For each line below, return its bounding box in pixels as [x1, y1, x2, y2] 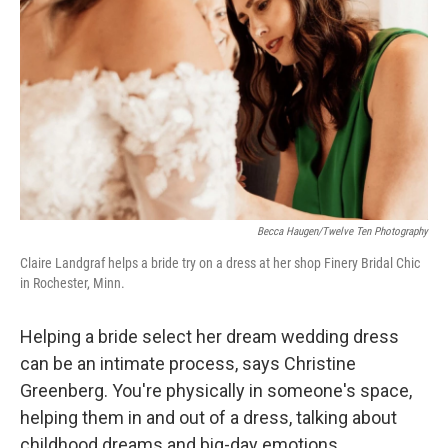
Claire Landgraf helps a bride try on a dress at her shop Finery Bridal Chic [20, 255, 420, 271]
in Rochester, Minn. [20, 275, 125, 291]
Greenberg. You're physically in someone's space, [20, 380, 412, 401]
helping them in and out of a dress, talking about [20, 407, 397, 428]
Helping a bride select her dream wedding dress [20, 326, 399, 347]
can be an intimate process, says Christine [20, 353, 356, 374]
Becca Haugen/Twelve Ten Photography [257, 225, 428, 238]
